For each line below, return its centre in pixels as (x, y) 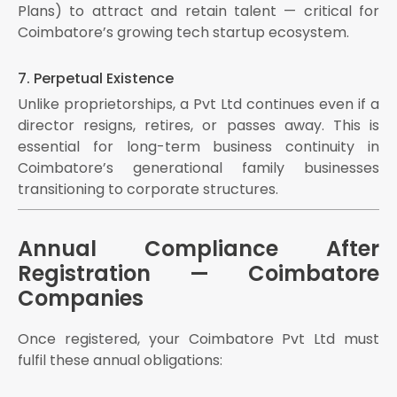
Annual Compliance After (198, 249)
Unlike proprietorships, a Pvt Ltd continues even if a (198, 105)
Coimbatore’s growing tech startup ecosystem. (183, 33)
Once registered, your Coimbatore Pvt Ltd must (198, 339)
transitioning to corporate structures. (148, 190)
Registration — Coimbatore (198, 274)
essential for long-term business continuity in (198, 147)
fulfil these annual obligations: (120, 361)
